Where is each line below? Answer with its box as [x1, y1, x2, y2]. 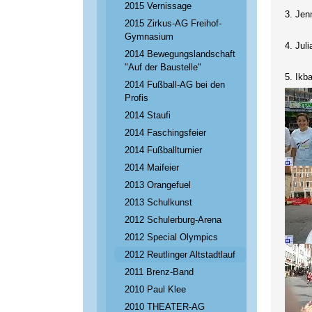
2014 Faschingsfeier [125, 127, 207, 138]
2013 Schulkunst [125, 197, 193, 208]
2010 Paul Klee [125, 284, 187, 295]
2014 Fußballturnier [125, 145, 203, 155]
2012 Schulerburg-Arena [125, 214, 222, 225]
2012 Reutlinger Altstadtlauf [125, 249, 236, 260]
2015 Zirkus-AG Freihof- [125, 18, 222, 29]
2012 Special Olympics [125, 232, 219, 242]
